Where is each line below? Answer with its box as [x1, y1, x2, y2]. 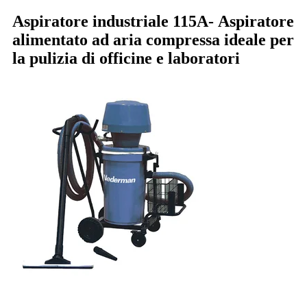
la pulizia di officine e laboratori [12, 49, 240, 68]
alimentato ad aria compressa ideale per [12, 31, 294, 49]
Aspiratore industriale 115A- [12, 12, 218, 31]
